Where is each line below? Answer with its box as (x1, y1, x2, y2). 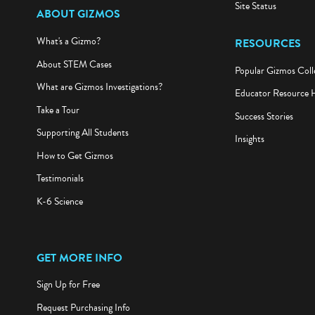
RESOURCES (234, 37, 301, 55)
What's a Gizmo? (36, 37, 101, 52)
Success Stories (234, 111, 293, 127)
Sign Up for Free (36, 280, 100, 295)
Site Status (234, 1, 276, 17)
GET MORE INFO (36, 252, 122, 269)
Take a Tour (36, 105, 79, 121)
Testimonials (36, 174, 84, 189)
